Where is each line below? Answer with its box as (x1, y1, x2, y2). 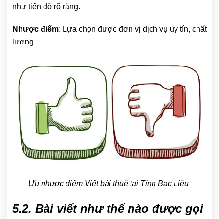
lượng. (12, 38, 36, 46)
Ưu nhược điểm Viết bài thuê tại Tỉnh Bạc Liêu (28, 179, 191, 188)
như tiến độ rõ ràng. (12, 2, 80, 11)
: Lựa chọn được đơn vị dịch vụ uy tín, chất (59, 25, 207, 34)
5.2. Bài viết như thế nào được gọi (12, 202, 203, 216)
